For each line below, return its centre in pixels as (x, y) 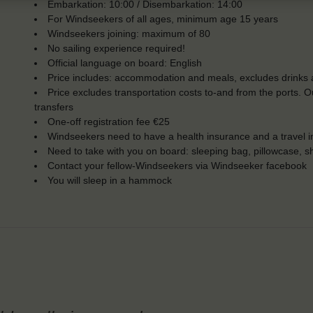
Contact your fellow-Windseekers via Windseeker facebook (177, 166)
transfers (54, 107)
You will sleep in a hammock (110, 181)
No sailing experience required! (117, 49)
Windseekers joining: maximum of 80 (129, 34)
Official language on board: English (125, 63)
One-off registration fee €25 (109, 122)
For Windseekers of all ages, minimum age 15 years (163, 19)
